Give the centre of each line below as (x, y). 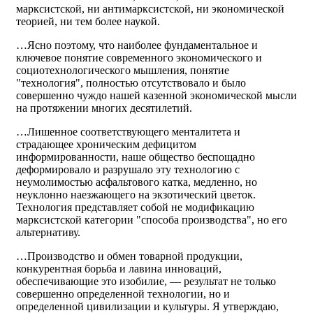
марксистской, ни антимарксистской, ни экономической (150, 9)
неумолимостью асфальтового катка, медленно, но (137, 182)
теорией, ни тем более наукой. (88, 21)
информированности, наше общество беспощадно (136, 157)
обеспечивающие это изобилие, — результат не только (146, 281)
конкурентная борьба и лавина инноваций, (119, 269)
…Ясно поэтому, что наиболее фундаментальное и (137, 45)
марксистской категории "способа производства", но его (152, 220)
